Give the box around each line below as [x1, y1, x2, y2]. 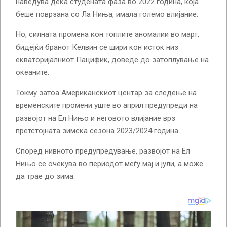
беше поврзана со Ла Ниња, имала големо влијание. [16, 9, 198, 19]
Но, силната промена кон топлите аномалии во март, [16, 29, 199, 39]
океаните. [16, 67, 49, 77]
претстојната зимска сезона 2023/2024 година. [16, 126, 180, 135]
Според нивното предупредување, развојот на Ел [16, 146, 190, 156]
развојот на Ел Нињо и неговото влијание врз [16, 113, 175, 123]
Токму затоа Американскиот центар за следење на [16, 88, 197, 97]
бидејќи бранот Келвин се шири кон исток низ [16, 42, 178, 52]
